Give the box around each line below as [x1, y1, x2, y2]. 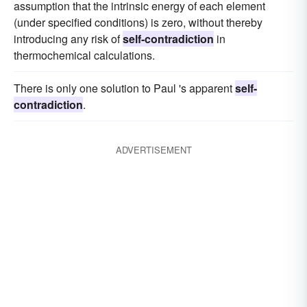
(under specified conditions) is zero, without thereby [14, 14, 262, 30]
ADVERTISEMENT [115, 143, 192, 156]
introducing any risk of [14, 31, 123, 47]
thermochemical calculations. [14, 47, 155, 63]
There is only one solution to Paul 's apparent [14, 80, 235, 96]
